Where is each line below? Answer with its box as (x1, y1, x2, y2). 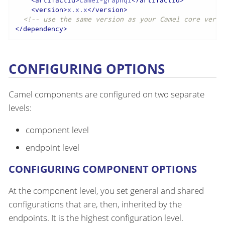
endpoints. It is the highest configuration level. (9, 212, 183, 224)
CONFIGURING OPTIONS (9, 60, 165, 77)
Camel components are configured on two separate (9, 88, 204, 100)
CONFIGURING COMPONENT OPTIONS (9, 162, 197, 176)
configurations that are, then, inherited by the (9, 198, 182, 210)
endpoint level (26, 142, 79, 154)
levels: (9, 101, 32, 114)
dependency (23, 24, 63, 34)
